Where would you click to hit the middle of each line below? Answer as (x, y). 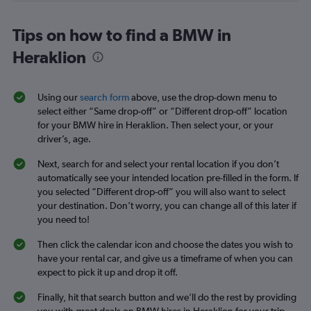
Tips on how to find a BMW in (122, 35)
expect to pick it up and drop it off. (108, 272)
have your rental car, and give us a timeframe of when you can (165, 258)
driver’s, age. (64, 139)
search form (104, 97)
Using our (59, 97)
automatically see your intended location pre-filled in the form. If (168, 178)
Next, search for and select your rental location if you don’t (158, 164)
